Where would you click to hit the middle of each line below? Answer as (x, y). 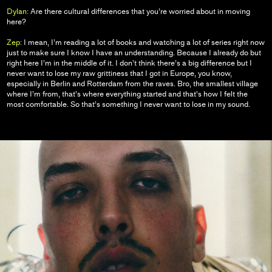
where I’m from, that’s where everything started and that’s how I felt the (127, 93)
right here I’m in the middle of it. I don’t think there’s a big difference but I (129, 63)
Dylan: (17, 11)
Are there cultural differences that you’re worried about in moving (139, 11)
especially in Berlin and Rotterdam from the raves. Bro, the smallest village (132, 83)
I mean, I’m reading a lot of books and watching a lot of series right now (143, 42)
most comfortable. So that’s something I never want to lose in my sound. (128, 104)
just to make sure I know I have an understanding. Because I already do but (134, 52)
